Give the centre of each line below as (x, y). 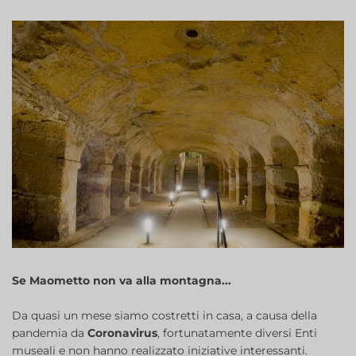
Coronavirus (122, 333)
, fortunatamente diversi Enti (237, 333)
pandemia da (50, 333)
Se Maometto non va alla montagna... (122, 281)
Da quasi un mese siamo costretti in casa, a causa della (164, 316)
